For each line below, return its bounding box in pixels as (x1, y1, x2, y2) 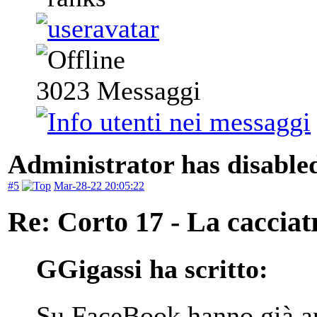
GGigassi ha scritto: (36, 254, 268, 284)
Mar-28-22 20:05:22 (54, 180, 144, 192)
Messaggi (90, 76, 201, 106)
